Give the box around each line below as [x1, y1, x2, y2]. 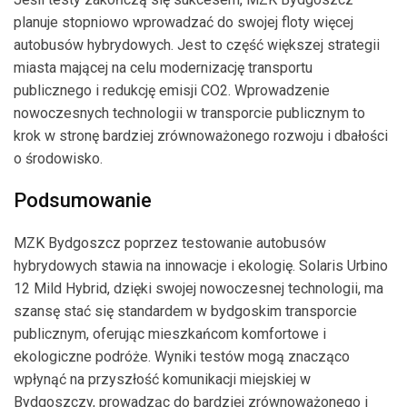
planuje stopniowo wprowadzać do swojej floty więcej [14, 13, 353, 31]
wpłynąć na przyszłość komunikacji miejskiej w [14, 370, 311, 388]
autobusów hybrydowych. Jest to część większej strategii [14, 35, 380, 54]
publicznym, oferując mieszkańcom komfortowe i [14, 324, 326, 342]
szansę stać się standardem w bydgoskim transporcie [14, 302, 357, 320]
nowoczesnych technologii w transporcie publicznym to [14, 104, 365, 122]
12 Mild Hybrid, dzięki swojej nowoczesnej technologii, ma [14, 279, 383, 297]
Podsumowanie [14, 188, 152, 212]
